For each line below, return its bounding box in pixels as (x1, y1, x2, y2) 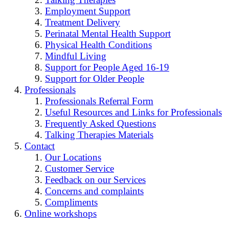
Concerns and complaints (45, 186, 144, 197)
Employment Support (45, 6, 130, 17)
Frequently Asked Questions (45, 118, 156, 129)
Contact (25, 141, 55, 152)
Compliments (45, 197, 98, 208)
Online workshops (25, 208, 97, 219)
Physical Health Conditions (45, 39, 152, 51)
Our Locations (45, 152, 101, 163)
